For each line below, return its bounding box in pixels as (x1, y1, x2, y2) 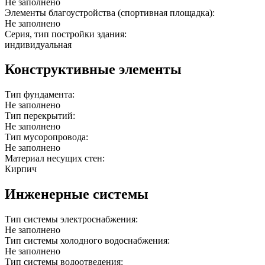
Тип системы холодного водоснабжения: (5, 235, 172, 246)
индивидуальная (5, 39, 72, 50)
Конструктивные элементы (5, 62, 182, 77)
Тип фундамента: (5, 89, 77, 100)
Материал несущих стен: (5, 153, 107, 164)
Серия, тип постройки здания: (5, 28, 129, 39)
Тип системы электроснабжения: (5, 214, 140, 225)
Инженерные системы (5, 186, 148, 202)
